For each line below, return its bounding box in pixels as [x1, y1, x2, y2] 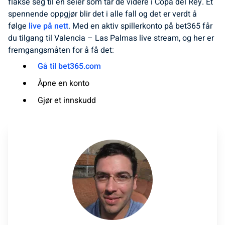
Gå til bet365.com [38, 60, 101, 72]
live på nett [29, 20, 68, 32]
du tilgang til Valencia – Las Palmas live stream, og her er [8, 32, 214, 44]
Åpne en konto [38, 77, 90, 89]
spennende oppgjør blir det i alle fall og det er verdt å [8, 8, 197, 20]
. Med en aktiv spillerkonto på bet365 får [68, 20, 212, 32]
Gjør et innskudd [38, 94, 96, 106]
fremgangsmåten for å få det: [8, 44, 114, 56]
